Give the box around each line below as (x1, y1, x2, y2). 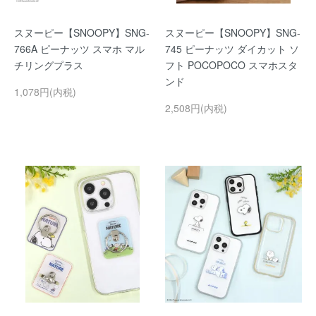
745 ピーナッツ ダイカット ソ (165, 42, 299, 56)
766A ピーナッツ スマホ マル (14, 42, 145, 56)
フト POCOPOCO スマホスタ (165, 58, 298, 72)
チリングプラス (14, 58, 83, 72)
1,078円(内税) (14, 85, 76, 99)
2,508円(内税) (165, 101, 227, 115)
